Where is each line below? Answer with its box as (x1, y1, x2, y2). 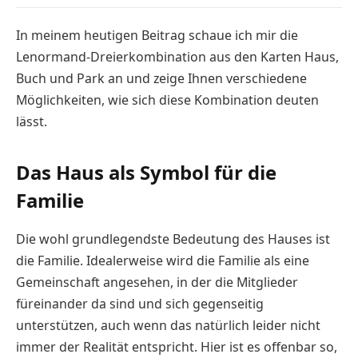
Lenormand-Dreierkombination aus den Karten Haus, (16, 48, 339, 66)
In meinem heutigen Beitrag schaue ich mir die (16, 26, 298, 44)
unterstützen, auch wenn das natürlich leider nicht (16, 316, 320, 335)
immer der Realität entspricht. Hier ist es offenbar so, (16, 338, 337, 356)
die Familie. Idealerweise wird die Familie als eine (16, 252, 309, 270)
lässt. (16, 113, 47, 130)
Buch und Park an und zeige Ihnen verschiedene (16, 70, 307, 87)
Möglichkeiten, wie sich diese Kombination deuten (16, 91, 319, 109)
